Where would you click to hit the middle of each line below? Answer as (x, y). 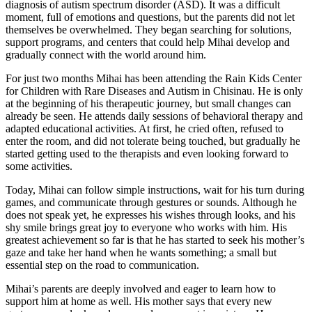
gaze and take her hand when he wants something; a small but (141, 252)
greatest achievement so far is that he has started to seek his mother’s (155, 240)
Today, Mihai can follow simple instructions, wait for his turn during (155, 189)
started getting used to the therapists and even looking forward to (147, 153)
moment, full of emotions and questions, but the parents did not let (150, 17)
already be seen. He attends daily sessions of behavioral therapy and (154, 116)
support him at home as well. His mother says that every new (139, 301)
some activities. (39, 166)
